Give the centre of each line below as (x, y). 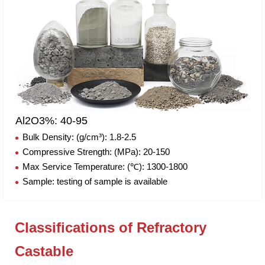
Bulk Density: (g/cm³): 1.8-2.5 (79, 137)
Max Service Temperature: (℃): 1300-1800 (105, 167)
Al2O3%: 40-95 (51, 121)
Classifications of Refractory (111, 228)
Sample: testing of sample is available (95, 182)
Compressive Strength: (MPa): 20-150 (96, 152)
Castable (44, 251)
